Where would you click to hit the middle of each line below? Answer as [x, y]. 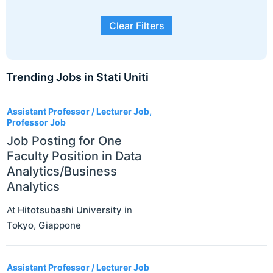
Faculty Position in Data [74, 156]
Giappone [60, 225]
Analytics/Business [62, 172]
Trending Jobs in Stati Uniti [77, 77]
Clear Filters [136, 26]
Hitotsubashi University [70, 210]
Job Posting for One [64, 141]
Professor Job [36, 122]
